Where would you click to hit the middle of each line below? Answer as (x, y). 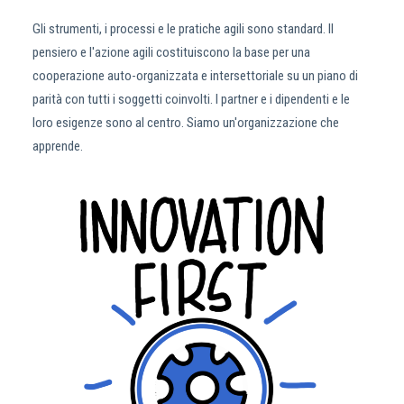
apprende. (58, 146)
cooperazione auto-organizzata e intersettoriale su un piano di (195, 76)
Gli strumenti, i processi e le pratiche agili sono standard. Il (183, 29)
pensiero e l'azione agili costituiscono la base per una (171, 52)
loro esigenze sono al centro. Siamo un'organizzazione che (186, 123)
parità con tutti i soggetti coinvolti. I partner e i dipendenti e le (191, 99)
